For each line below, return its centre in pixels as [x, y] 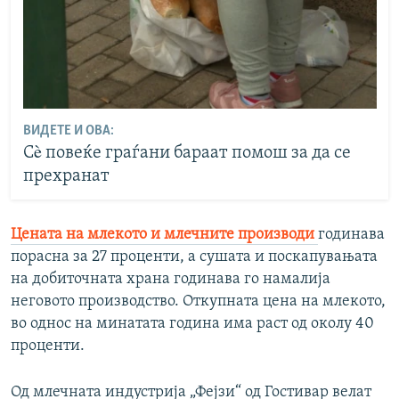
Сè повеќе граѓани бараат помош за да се [187, 153]
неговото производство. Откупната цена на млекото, [198, 301]
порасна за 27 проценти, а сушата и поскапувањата [194, 257]
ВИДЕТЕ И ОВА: [68, 130]
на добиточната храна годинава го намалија [171, 279]
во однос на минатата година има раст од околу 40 [192, 324]
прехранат [66, 176]
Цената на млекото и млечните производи [164, 235]
